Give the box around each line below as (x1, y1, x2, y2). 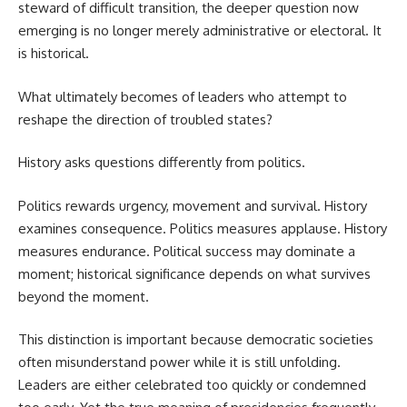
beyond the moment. (18, 287, 149, 305)
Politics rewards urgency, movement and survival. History (18, 196, 367, 214)
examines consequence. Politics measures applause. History (18, 219, 387, 237)
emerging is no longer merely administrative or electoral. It (18, 22, 382, 40)
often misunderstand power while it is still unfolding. (18, 353, 341, 372)
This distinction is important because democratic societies (18, 331, 373, 349)
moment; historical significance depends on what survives (18, 264, 371, 283)
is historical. (18, 45, 89, 63)
